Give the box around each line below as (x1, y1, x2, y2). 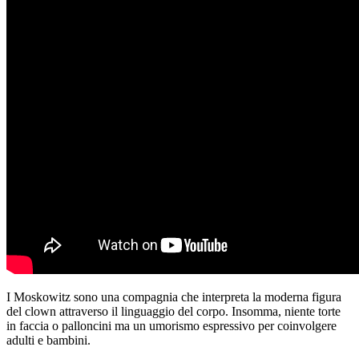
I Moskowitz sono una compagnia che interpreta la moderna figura (6, 290, 341, 305)
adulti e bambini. (6, 333, 91, 348)
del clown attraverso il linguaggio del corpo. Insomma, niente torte (6, 305, 341, 319)
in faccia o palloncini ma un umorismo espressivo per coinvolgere (6, 319, 337, 333)
